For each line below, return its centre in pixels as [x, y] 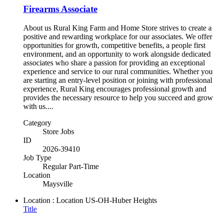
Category [37, 123]
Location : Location [53, 200]
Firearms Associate [60, 9]
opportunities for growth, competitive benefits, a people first [114, 45]
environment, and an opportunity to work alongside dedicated [117, 54]
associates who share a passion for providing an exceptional [114, 62]
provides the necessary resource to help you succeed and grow [118, 97]
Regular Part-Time [71, 166]
